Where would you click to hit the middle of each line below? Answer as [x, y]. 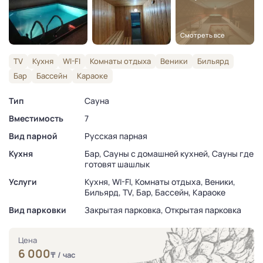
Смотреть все [203, 35]
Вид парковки [38, 210]
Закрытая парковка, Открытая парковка [163, 210]
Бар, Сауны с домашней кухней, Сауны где [169, 154]
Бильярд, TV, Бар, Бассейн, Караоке [155, 193]
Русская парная [116, 136]
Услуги [23, 182]
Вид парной [33, 136]
